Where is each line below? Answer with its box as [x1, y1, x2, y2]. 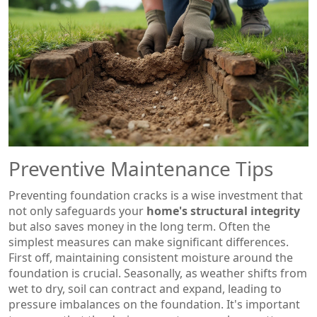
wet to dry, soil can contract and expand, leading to [8, 281, 282, 296]
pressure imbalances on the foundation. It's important [8, 296, 300, 312]
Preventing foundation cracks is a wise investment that [8, 188, 303, 203]
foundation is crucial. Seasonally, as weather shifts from [8, 265, 307, 281]
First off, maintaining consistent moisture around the [8, 250, 293, 265]
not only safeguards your [8, 203, 146, 219]
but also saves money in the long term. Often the [8, 219, 270, 234]
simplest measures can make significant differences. [8, 234, 289, 250]
